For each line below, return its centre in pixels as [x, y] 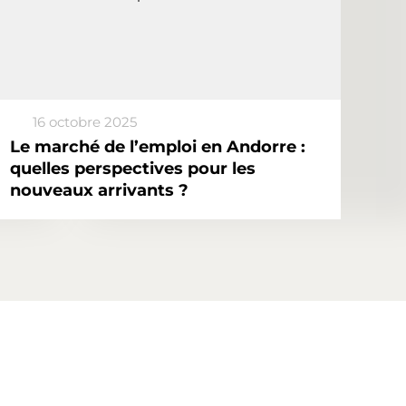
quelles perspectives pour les [133, 169]
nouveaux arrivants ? [99, 190]
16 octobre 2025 [85, 122]
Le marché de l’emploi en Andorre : [158, 147]
